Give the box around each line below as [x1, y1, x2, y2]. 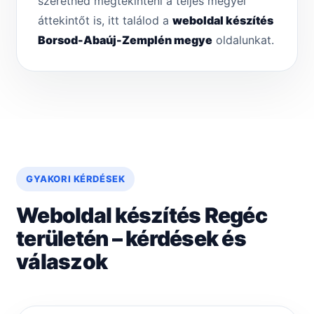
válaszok [16, 249, 107, 275]
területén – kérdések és [16, 226, 246, 252]
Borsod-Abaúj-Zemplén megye [38, 33, 212, 48]
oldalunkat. [212, 33, 274, 48]
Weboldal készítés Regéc [16, 203, 267, 228]
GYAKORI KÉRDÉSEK [26, 173, 125, 185]
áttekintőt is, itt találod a [38, 13, 172, 28]
